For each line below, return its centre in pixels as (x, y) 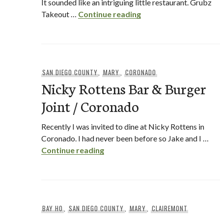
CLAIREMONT (169, 208)
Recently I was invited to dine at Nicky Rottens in (123, 126)
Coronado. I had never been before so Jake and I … (125, 138)
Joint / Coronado (90, 106)
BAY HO (52, 208)
